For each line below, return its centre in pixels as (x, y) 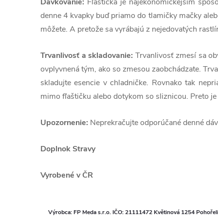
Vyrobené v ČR (67, 175)
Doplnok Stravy (68, 149)
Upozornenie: (64, 123)
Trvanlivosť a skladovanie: (87, 56)
